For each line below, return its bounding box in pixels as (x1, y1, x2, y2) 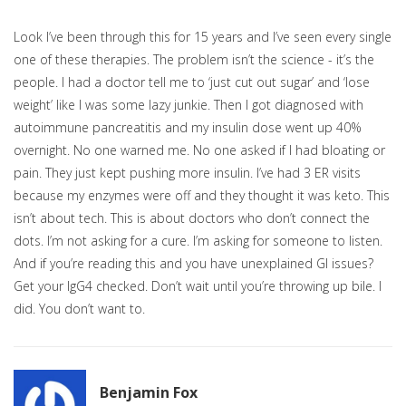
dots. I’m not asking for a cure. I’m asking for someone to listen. (14, 232, 382, 250)
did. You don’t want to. (14, 300, 145, 318)
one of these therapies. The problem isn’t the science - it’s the (14, 51, 374, 69)
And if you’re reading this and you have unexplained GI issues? (14, 255, 373, 273)
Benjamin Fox (100, 382, 198, 402)
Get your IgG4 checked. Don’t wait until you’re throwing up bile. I (14, 277, 382, 295)
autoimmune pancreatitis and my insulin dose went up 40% (14, 119, 362, 137)
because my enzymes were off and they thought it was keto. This (14, 187, 390, 205)
